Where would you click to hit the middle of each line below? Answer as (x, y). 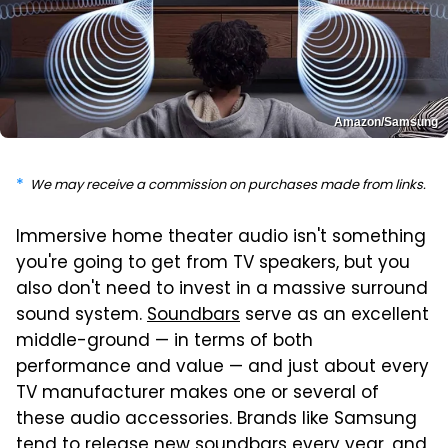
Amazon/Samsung (386, 121)
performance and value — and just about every (222, 367)
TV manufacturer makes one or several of (197, 393)
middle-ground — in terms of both (164, 341)
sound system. (81, 315)
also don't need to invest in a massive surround (222, 289)
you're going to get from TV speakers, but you (213, 263)
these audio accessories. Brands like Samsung (216, 419)
